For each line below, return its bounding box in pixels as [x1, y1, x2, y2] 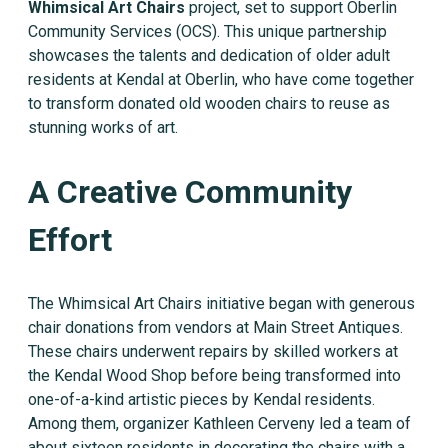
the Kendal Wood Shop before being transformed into [28, 366, 401, 385]
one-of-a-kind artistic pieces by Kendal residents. [28, 390, 375, 409]
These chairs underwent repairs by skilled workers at [28, 342, 398, 361]
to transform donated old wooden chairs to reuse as [28, 94, 390, 113]
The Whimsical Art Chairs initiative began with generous [28, 294, 415, 313]
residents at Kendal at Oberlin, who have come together [28, 70, 414, 89]
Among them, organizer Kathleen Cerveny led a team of [28, 414, 411, 433]
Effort [28, 221, 112, 259]
